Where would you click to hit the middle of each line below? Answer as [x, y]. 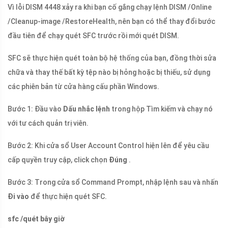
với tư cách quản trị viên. [48, 123]
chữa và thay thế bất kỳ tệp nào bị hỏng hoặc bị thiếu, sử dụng [109, 73]
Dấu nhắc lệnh [87, 109]
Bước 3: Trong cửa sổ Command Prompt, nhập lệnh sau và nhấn [113, 182]
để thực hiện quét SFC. [68, 197]
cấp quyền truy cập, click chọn [58, 160]
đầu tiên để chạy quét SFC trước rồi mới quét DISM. [93, 36]
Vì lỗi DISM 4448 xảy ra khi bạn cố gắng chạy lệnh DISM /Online [110, 7]
